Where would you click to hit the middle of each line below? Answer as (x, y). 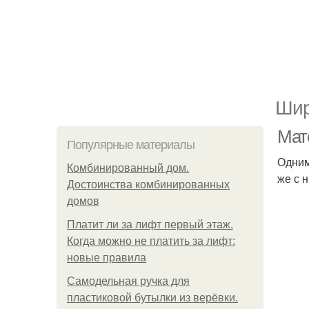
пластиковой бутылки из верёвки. (152, 298)
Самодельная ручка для (128, 281)
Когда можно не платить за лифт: (151, 241)
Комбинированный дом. (128, 168)
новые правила (107, 258)
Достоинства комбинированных (148, 185)
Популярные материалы (131, 145)
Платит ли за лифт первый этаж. (150, 225)
